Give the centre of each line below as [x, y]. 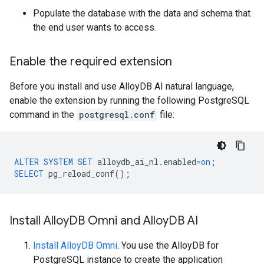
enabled [180, 162]
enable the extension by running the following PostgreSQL [129, 100]
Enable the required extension [91, 62]
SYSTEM [58, 162]
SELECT [29, 174]
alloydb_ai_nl [128, 162]
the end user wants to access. [95, 27]
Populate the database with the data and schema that [142, 13]
